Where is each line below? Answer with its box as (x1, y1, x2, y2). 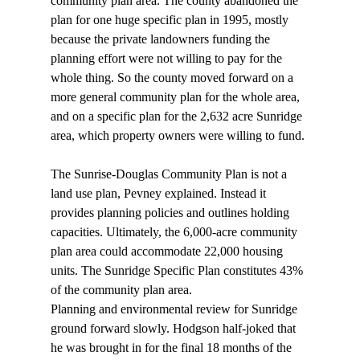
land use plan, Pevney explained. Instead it (50, 186, 269, 201)
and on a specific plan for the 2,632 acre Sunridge (50, 109, 305, 124)
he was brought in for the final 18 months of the (50, 341, 295, 355)
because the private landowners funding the (50, 32, 273, 47)
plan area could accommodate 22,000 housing (50, 244, 286, 259)
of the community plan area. (50, 283, 195, 297)
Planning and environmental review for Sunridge (50, 302, 301, 317)
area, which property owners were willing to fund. (50, 129, 308, 143)
